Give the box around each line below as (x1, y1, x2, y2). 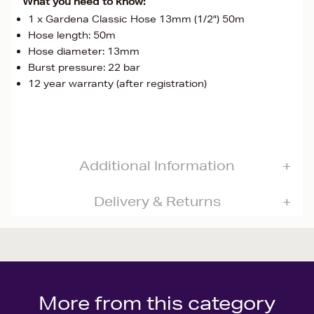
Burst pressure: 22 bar (28, 61, 140, 74)
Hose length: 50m (28, 29, 116, 41)
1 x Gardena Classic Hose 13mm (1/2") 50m (28, 13, 245, 25)
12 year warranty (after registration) (28, 77, 207, 90)
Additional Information (79, 158, 235, 173)
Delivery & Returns (93, 193, 221, 209)
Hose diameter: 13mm (28, 45, 139, 57)
